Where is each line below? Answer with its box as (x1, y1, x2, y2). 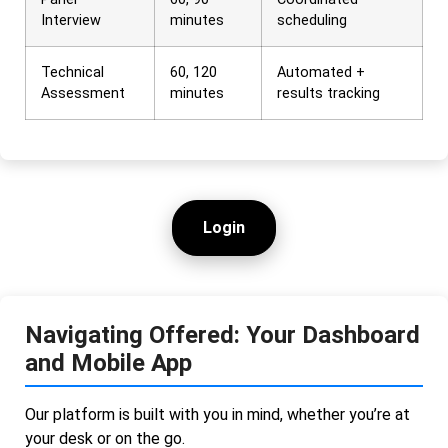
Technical (41, 63, 104, 81)
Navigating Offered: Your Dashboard (25, 320, 420, 349)
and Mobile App (25, 348, 192, 377)
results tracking (277, 84, 380, 102)
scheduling (277, 11, 347, 29)
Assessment (41, 84, 125, 102)
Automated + (277, 63, 365, 81)
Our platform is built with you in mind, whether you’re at (25, 404, 410, 424)
